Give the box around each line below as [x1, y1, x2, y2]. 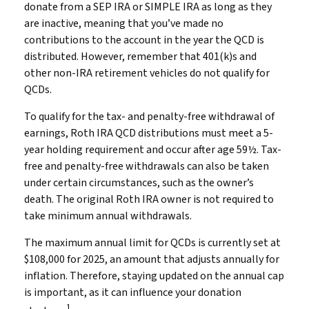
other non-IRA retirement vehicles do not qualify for [24, 65, 270, 81]
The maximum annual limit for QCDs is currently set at [24, 235, 281, 250]
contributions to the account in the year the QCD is [24, 32, 264, 48]
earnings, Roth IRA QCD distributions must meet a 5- [24, 125, 273, 141]
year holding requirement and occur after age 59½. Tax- [24, 141, 281, 157]
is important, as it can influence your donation [24, 284, 241, 300]
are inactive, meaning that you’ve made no [24, 15, 223, 31]
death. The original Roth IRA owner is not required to [24, 191, 274, 207]
